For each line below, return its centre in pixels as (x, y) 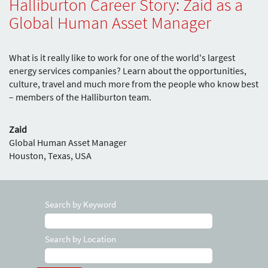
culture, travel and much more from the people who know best (134, 84)
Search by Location (80, 239)
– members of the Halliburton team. (80, 97)
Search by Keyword (80, 205)
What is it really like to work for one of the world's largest (122, 58)
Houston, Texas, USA (50, 156)
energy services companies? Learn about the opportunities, (128, 71)
